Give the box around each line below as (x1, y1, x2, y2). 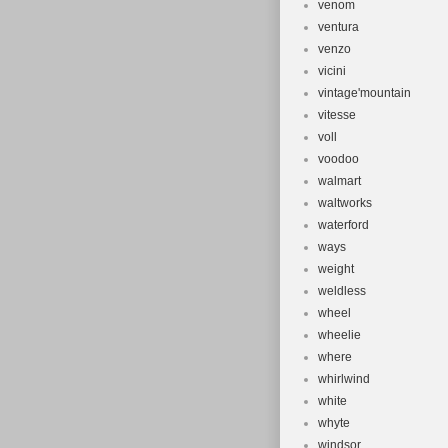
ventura (318, 20, 359, 34)
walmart (318, 174, 361, 188)
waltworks (318, 196, 372, 210)
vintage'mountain (318, 86, 411, 100)
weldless (318, 284, 366, 298)
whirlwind (318, 372, 370, 386)
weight (318, 262, 354, 276)
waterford (318, 218, 369, 232)
